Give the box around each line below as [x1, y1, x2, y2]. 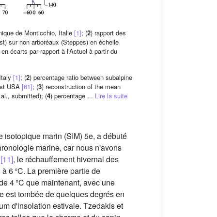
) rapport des [91, 28, 126, 38]
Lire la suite [94, 91, 127, 101]
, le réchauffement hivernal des [13, 154, 119, 165]
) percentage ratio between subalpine [30, 73, 132, 82]
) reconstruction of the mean [42, 82, 121, 92]
